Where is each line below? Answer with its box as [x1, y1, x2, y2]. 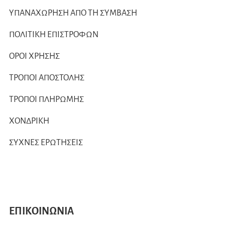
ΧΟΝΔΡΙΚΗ [9, 117, 49, 126]
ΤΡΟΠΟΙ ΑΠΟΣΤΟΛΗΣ [9, 73, 84, 83]
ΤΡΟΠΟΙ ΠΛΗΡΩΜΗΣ [9, 95, 84, 104]
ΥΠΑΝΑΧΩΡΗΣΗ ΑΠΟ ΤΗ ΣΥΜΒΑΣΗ [9, 9, 137, 18]
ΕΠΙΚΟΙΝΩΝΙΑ [9, 205, 74, 216]
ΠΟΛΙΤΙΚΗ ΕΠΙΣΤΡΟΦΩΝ [9, 30, 98, 40]
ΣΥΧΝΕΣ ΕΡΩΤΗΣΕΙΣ [9, 138, 83, 148]
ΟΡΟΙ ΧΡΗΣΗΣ [9, 52, 60, 61]
